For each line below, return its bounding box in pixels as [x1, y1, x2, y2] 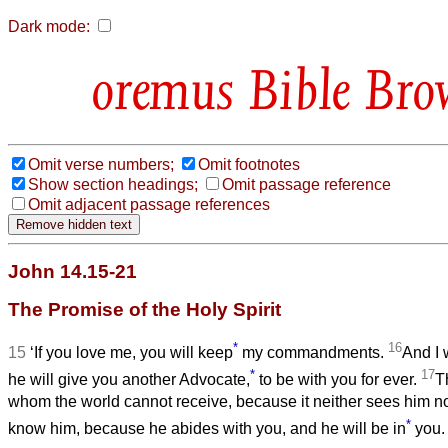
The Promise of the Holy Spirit [8, 298, 281, 320]
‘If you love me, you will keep [30, 344, 233, 362]
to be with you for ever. [255, 371, 421, 389]
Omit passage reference [222, 175, 391, 193]
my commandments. [238, 344, 388, 362]
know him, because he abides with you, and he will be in [8, 420, 406, 438]
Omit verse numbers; [28, 155, 174, 173]
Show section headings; [28, 175, 198, 193]
